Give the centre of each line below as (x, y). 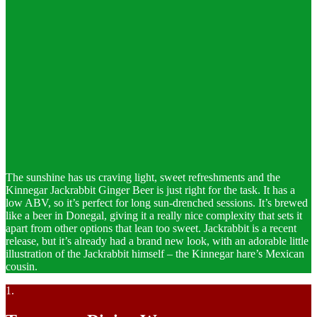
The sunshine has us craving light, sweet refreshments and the (143, 178)
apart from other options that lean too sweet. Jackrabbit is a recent (151, 229)
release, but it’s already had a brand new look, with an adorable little (157, 241)
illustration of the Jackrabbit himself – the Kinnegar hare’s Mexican (155, 254)
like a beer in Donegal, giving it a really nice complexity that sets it (154, 216)
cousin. (22, 267)
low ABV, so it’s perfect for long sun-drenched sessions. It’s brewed (157, 203)
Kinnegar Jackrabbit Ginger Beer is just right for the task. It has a (150, 190)
